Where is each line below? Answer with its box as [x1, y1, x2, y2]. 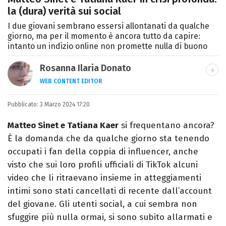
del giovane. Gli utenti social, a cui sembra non [8, 199, 197, 210]
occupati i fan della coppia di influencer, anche [8, 146, 198, 157]
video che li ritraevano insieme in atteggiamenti [8, 173, 201, 184]
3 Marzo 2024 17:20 [40, 101, 90, 108]
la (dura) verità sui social [8, 5, 121, 18]
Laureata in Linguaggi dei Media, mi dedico [40, 92, 210, 103]
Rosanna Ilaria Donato [40, 63, 131, 74]
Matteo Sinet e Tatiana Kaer [8, 120, 119, 131]
